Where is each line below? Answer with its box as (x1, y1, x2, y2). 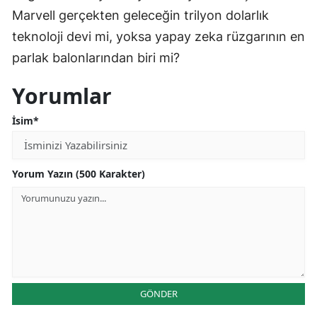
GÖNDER (139, 287, 178, 300)
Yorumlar (12, 81, 112, 110)
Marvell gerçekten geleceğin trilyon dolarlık (12, 7, 269, 23)
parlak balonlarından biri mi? (12, 50, 180, 65)
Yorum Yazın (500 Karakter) (12, 166, 145, 180)
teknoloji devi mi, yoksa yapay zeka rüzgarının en (12, 28, 305, 44)
